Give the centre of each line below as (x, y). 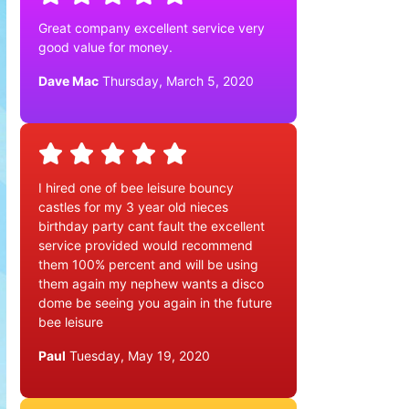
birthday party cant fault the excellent (152, 225)
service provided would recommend (146, 245)
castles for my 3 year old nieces (133, 206)
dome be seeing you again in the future (155, 302)
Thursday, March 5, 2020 (176, 80)
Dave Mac (68, 80)
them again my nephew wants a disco (151, 283)
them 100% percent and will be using (148, 264)
